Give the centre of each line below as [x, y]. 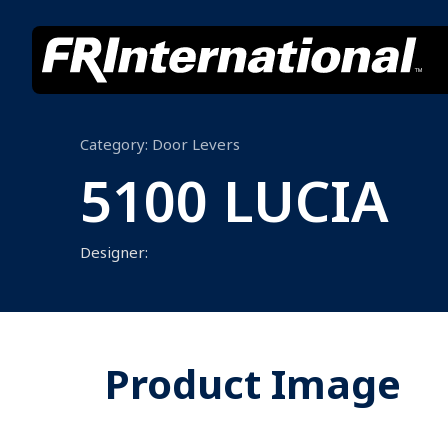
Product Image [253, 383]
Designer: [114, 252]
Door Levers [196, 144]
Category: [116, 144]
